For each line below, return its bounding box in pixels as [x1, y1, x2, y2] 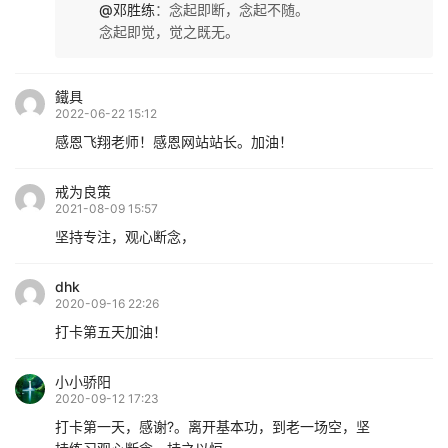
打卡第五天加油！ [55, 323, 167, 341]
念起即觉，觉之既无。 [99, 23, 239, 41]
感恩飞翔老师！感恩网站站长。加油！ [55, 133, 293, 151]
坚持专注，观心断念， [55, 228, 195, 246]
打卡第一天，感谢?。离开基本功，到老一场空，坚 [55, 418, 370, 436]
